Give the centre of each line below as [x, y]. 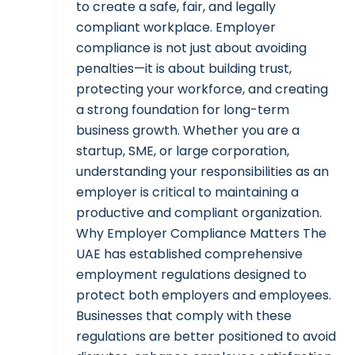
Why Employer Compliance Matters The [201, 234]
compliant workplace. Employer [176, 28]
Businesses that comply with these [184, 316]
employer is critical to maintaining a [187, 193]
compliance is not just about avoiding [191, 48]
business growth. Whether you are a [188, 131]
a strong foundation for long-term [183, 110]
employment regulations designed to [191, 275]
